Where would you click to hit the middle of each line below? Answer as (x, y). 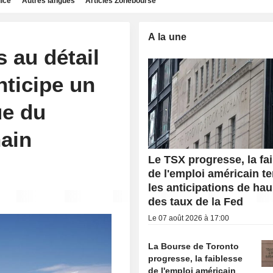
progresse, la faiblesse (196, 259)
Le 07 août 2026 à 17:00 (189, 218)
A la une (168, 37)
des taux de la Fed (196, 202)
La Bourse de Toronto (194, 246)
